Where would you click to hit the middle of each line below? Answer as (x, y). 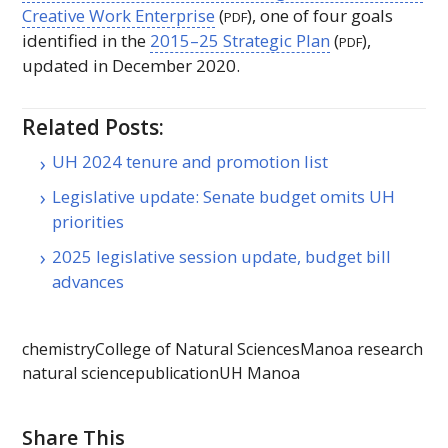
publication (177, 372)
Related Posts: (93, 126)
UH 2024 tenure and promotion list (190, 162)
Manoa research (362, 348)
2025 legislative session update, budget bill (222, 256)
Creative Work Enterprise (119, 15)
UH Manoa (260, 372)
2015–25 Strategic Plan (240, 40)
